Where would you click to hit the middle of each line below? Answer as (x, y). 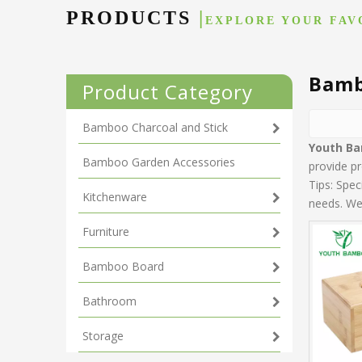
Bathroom (109, 301)
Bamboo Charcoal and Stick (155, 128)
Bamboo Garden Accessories (159, 162)
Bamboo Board (123, 267)
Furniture (106, 232)
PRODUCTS (133, 18)
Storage (103, 336)
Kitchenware (115, 197)
